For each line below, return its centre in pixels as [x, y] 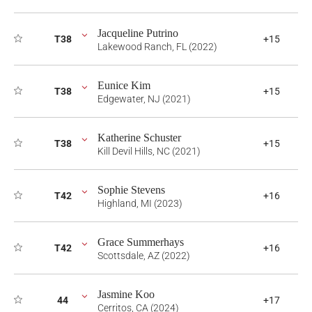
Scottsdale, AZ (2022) [144, 256]
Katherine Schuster [139, 138]
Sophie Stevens [131, 190]
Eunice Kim [124, 85]
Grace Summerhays [141, 242]
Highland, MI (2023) [140, 203]
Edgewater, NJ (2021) [144, 99]
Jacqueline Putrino [138, 33]
